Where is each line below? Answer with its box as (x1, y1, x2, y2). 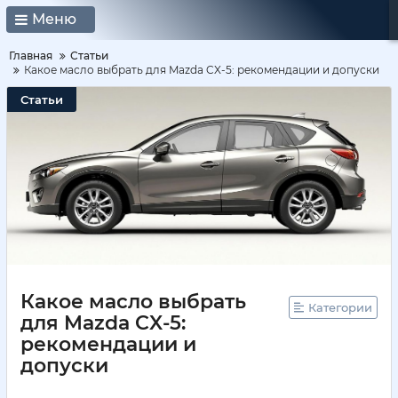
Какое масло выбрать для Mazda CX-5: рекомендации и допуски (24, 63, 379, 76)
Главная (9, 49, 52, 62)
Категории (308, 300, 372, 314)
